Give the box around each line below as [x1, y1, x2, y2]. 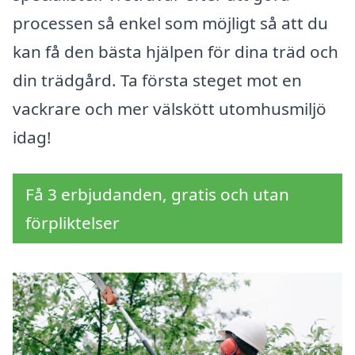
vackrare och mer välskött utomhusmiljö [13, 97, 326, 120]
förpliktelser [25, 212, 120, 235]
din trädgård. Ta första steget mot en [13, 69, 302, 92]
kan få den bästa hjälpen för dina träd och [13, 40, 338, 63]
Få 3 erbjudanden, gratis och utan [25, 183, 289, 206]
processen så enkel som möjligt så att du [13, 12, 328, 35]
